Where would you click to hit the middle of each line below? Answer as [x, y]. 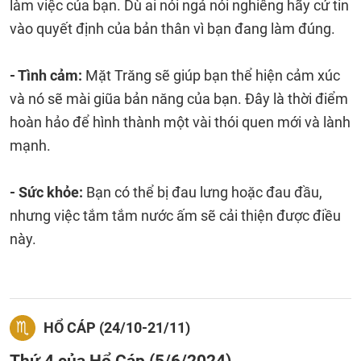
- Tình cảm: [46, 75]
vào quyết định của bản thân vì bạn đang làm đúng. [172, 29]
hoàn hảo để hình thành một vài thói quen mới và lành [180, 122]
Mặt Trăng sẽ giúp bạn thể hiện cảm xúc [211, 75]
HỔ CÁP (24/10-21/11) [117, 328]
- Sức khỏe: [48, 192]
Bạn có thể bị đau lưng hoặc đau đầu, [204, 192]
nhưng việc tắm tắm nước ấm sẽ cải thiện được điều [175, 216]
